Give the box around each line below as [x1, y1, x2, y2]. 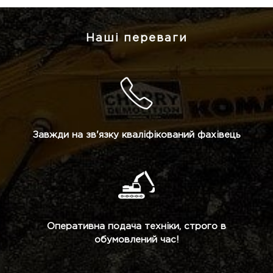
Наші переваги [85, 34, 188, 44]
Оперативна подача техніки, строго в [47, 222, 226, 231]
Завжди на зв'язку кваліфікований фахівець [32, 131, 241, 140]
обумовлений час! [94, 236, 179, 244]
